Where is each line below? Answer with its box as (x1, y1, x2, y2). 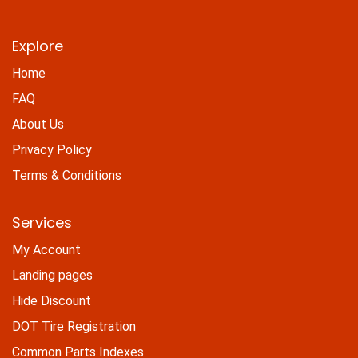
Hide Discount (12, 292, 91, 308)
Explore (12, 35, 63, 56)
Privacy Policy (12, 141, 92, 157)
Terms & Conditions (12, 167, 121, 183)
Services (12, 212, 72, 233)
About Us (12, 116, 64, 132)
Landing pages (12, 267, 93, 283)
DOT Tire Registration (12, 318, 136, 334)
